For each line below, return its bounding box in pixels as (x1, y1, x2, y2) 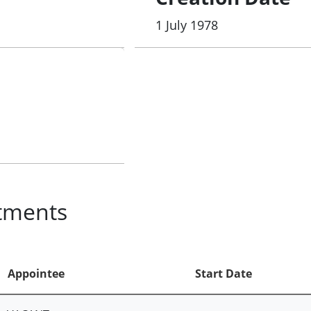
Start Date (194, 266, 252, 282)
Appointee (7, 266, 65, 282)
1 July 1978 (155, 17, 219, 34)
